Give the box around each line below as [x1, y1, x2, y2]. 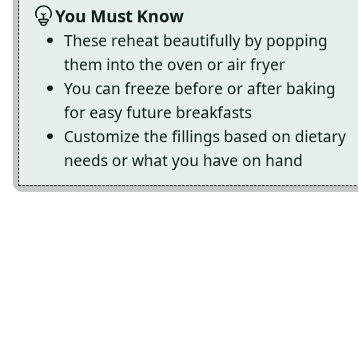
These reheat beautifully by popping [64, 29, 328, 51]
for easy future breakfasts [64, 101, 252, 123]
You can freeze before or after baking [64, 77, 336, 99]
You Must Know [54, 3, 184, 27]
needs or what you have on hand [64, 149, 303, 171]
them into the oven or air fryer [64, 53, 285, 75]
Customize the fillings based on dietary [64, 125, 346, 147]
